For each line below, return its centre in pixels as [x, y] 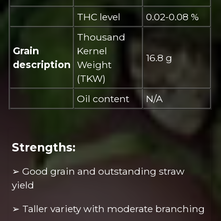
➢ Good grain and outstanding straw [98, 171]
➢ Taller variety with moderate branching [109, 208]
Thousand [101, 37]
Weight [94, 64]
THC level [99, 17]
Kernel [92, 51]
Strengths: [44, 148]
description [42, 64]
